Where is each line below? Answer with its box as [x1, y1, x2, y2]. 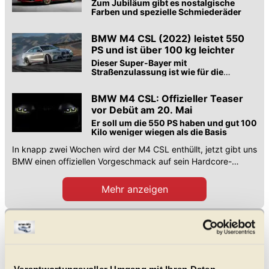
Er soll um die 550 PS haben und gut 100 [91, 118, 257, 128]
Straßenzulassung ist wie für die [91, 67, 223, 77]
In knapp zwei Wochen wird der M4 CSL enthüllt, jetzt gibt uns [12, 144, 257, 155]
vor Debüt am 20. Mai [91, 104, 192, 116]
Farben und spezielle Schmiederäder [91, 7, 241, 17]
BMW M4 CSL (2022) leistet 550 [91, 32, 244, 45]
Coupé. [12, 168, 40, 179]
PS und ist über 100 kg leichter [91, 44, 235, 56]
